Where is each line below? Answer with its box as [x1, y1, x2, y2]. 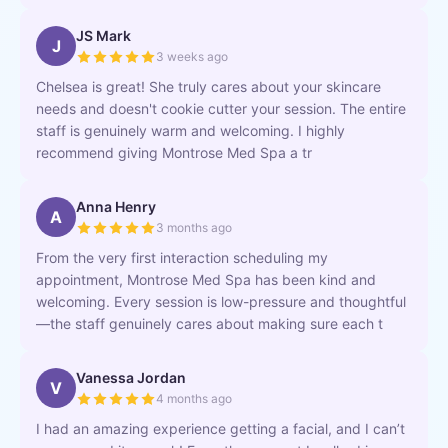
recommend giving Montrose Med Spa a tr [36, 144, 312, 161]
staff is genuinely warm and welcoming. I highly [36, 122, 345, 139]
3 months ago [156, 220, 232, 235]
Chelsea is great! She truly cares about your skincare [36, 78, 381, 95]
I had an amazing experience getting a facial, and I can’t [36, 420, 405, 437]
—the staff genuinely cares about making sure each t [36, 315, 383, 332]
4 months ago [156, 391, 232, 406]
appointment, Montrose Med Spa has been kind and [36, 271, 376, 288]
